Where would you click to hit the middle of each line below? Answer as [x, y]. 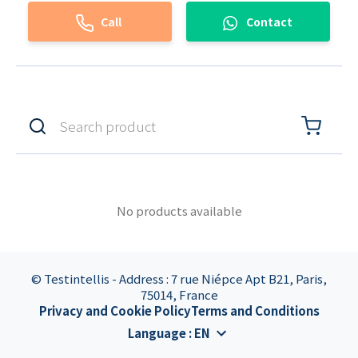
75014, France [179, 294]
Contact [269, 21]
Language [157, 333]
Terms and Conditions [255, 310]
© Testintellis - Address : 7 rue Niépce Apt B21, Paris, [179, 278]
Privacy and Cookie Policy [115, 310]
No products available [179, 211]
